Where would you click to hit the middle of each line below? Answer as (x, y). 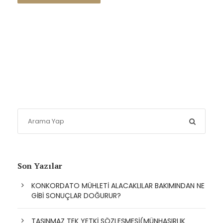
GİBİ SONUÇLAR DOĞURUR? (76, 196)
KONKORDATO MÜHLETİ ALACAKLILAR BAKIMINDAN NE (118, 186)
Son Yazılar (40, 166)
